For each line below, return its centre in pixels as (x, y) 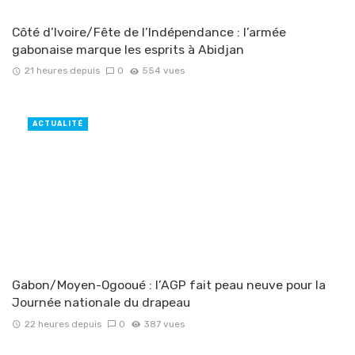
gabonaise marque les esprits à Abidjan (128, 49)
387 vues (164, 324)
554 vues (164, 71)
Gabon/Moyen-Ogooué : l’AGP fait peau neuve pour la (169, 285)
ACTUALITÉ (58, 124)
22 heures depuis (63, 324)
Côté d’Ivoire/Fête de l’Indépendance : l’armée (149, 32)
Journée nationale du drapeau (101, 303)
